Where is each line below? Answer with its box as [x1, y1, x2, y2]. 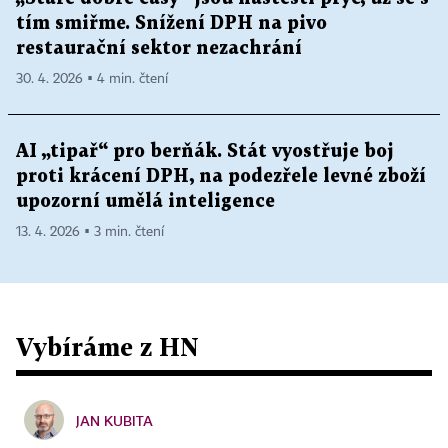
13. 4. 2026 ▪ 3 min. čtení [16, 225, 164, 240]
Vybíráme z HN [16, 332, 199, 362]
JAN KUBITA [76, 412, 153, 430]
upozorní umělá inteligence [16, 193, 275, 211]
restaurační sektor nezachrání [16, 40, 302, 58]
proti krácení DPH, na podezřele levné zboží [16, 168, 426, 186]
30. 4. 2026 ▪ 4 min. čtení [16, 72, 168, 87]
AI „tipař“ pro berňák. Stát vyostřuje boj [16, 143, 394, 161]
